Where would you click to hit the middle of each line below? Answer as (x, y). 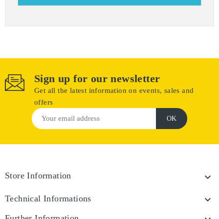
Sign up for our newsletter (97, 78)
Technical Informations (48, 198)
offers (44, 102)
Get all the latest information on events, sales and (114, 90)
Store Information (38, 175)
